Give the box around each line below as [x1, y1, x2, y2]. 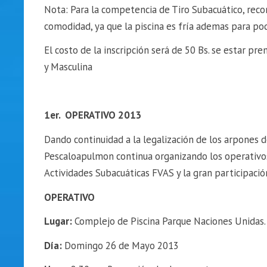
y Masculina [44, 60, 92, 74]
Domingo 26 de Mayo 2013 [61, 238, 179, 252]
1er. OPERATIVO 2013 [44, 108, 142, 122]
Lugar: [44, 215, 72, 228]
